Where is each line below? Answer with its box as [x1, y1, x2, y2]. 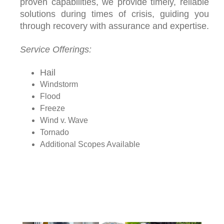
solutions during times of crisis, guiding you [20, 9, 209, 19]
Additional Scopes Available [40, 140, 140, 149]
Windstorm [40, 80, 78, 89]
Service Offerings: [20, 44, 91, 54]
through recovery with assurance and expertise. [20, 21, 209, 31]
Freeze [40, 104, 65, 113]
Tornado [40, 128, 69, 137]
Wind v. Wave [40, 116, 88, 125]
